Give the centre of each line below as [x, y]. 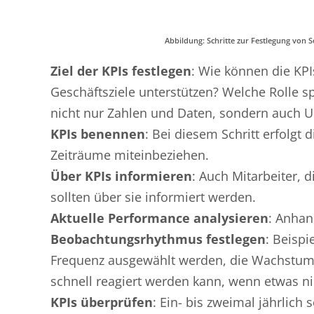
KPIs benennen [98, 134]
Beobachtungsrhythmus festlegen [158, 239]
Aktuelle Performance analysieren [159, 218]
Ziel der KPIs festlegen [121, 71]
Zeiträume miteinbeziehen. [130, 155]
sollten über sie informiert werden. [153, 197]
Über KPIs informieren [121, 176]
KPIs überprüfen [102, 302]
